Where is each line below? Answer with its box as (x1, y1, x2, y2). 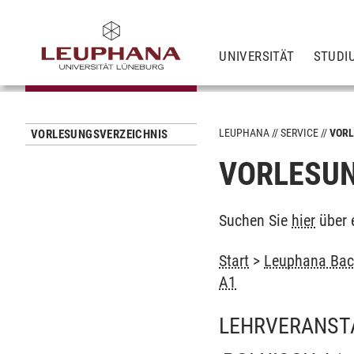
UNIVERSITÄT (219, 47, 295, 64)
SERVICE (281, 126, 319, 139)
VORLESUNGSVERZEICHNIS (31, 127, 168, 141)
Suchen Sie (219, 211, 292, 230)
